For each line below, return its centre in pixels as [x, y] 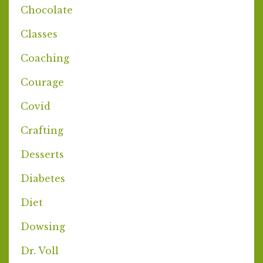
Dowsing [43, 226]
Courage [42, 82]
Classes [39, 34]
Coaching [45, 58]
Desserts [42, 154]
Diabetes [43, 178]
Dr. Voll [40, 250]
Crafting [42, 130]
